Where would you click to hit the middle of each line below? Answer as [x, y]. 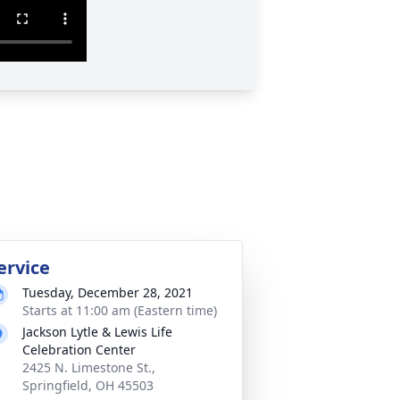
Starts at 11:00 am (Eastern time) [120, 310]
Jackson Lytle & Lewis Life [97, 332]
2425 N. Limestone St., [89, 367]
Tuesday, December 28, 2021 [108, 292]
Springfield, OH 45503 [88, 385]
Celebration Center [79, 350]
